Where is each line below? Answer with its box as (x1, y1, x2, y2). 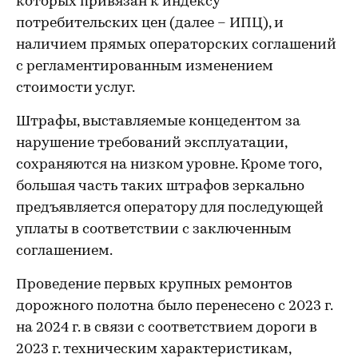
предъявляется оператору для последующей (16, 201, 324, 216)
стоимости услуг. (16, 81, 135, 96)
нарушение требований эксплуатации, (16, 136, 287, 151)
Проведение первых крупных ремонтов (16, 277, 292, 292)
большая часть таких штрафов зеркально (16, 179, 304, 194)
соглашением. (16, 244, 113, 259)
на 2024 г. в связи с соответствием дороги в (16, 320, 317, 336)
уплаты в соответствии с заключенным (16, 222, 292, 237)
